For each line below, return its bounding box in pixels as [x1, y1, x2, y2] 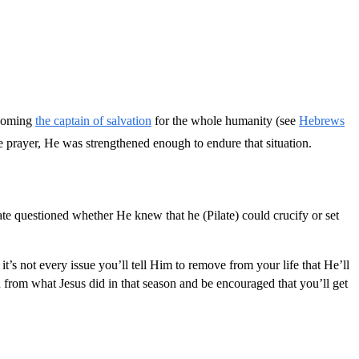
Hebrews [299, 113, 345, 127]
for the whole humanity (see [151, 113, 299, 127]
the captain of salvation [35, 113, 151, 127]
